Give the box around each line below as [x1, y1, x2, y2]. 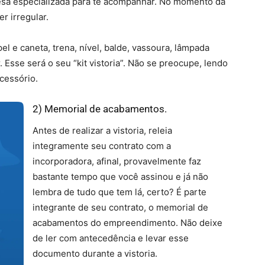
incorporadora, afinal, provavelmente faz [33, 156, 201, 167]
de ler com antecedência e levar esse [33, 232, 189, 244]
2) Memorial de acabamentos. [33, 103, 167, 115]
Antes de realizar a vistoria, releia [33, 125, 172, 136]
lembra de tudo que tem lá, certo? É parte [33, 186, 206, 198]
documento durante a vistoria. [33, 248, 157, 259]
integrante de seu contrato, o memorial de [33, 202, 208, 213]
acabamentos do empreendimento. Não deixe [33, 217, 222, 228]
